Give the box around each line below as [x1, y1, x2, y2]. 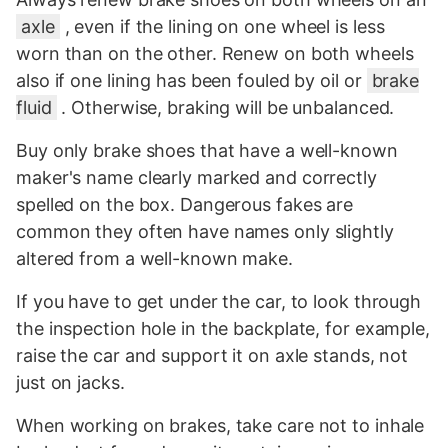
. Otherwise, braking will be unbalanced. [56, 96, 395, 118]
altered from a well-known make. [16, 247, 293, 269]
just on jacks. [16, 371, 125, 393]
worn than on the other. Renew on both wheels [16, 42, 414, 64]
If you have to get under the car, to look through [16, 290, 422, 312]
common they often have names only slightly [16, 220, 394, 242]
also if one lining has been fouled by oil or [16, 69, 367, 91]
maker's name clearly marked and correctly [16, 166, 377, 188]
